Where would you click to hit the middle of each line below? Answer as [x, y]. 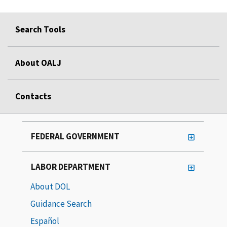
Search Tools [40, 29]
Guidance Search [61, 203]
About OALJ [38, 63]
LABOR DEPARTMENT [71, 166]
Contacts [33, 96]
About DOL [50, 186]
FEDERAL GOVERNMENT [75, 136]
